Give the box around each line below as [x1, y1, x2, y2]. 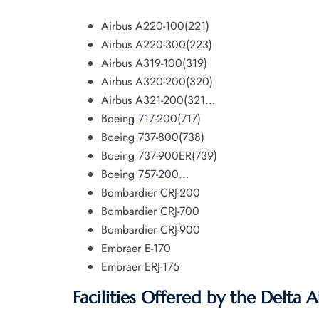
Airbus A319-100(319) [101, 54, 207, 71]
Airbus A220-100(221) [101, 17, 209, 34]
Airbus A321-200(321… [101, 91, 215, 108]
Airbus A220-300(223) [101, 36, 212, 53]
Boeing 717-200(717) [101, 110, 201, 127]
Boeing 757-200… [101, 165, 189, 182]
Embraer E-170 [101, 239, 171, 256]
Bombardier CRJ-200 [101, 184, 200, 201]
